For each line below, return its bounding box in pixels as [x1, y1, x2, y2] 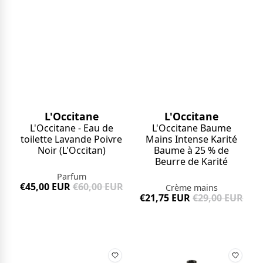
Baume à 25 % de [154, 144, 230, 157]
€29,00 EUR [193, 191, 244, 205]
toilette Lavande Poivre [21, 133, 123, 146]
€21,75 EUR [140, 191, 191, 205]
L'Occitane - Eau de [29, 122, 113, 135]
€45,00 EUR [19, 180, 70, 194]
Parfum [56, 171, 86, 183]
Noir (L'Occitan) [37, 144, 106, 157]
